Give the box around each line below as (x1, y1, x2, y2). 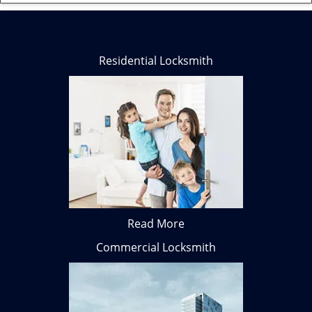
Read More (127, 216, 185, 231)
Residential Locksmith (99, 53, 213, 68)
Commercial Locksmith (96, 240, 216, 255)
